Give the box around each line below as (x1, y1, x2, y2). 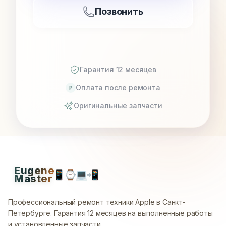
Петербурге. (8, 209, 54, 218)
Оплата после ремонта (76, 83, 160, 92)
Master (14, 173, 52, 185)
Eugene (14, 164, 54, 177)
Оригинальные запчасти (74, 101, 162, 110)
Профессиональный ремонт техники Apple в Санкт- (8, 198, 186, 207)
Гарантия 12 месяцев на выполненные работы (53, 209, 213, 218)
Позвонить (95, 6, 143, 17)
